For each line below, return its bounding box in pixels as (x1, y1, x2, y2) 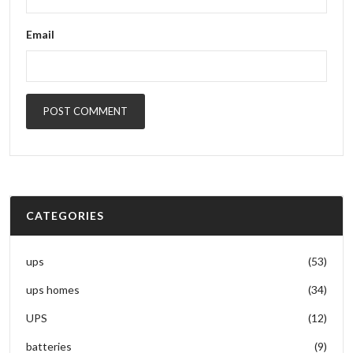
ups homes (26, 282, 80, 296)
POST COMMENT (43, 105, 128, 118)
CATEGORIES (26, 208, 104, 222)
